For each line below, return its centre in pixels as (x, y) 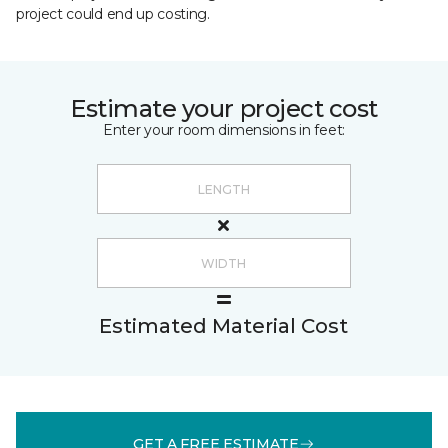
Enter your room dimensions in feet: (224, 130)
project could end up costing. (113, 14)
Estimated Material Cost (223, 326)
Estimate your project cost (224, 108)
